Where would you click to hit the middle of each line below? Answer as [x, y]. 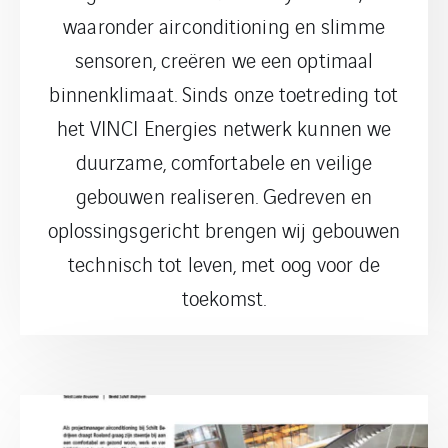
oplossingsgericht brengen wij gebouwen [224, 229]
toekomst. [224, 297]
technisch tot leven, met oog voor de [224, 263]
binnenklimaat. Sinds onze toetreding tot [224, 93]
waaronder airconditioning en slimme [224, 25]
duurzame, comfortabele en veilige [224, 161]
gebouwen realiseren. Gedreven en [224, 195]
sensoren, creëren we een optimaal [224, 59]
